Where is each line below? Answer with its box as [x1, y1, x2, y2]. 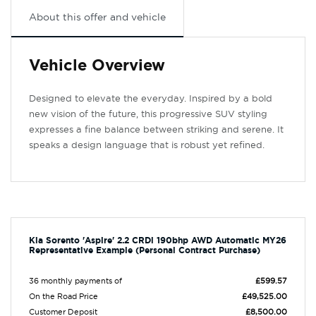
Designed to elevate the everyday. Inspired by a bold [29, 92, 272, 104]
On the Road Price [29, 291, 98, 301]
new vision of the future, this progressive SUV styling [29, 108, 267, 119]
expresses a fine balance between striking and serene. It [29, 123, 284, 135]
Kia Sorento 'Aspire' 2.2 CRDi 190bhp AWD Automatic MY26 [29, 235, 286, 246]
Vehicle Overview [29, 55, 165, 75]
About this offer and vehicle [29, 11, 166, 23]
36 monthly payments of [29, 276, 122, 286]
